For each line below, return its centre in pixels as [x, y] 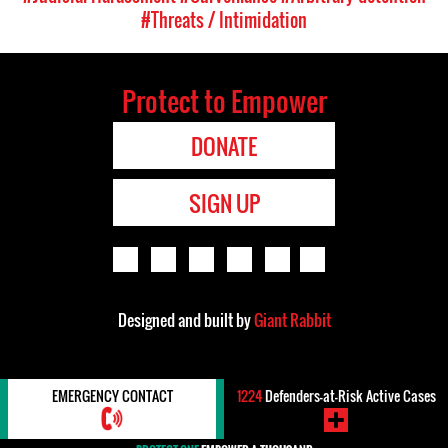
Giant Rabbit [292, 320]
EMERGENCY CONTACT [112, 395]
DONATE [224, 146]
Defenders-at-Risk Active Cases [348, 395]
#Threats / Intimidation [224, 20]
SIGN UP [224, 203]
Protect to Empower [224, 101]
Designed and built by [185, 320]
